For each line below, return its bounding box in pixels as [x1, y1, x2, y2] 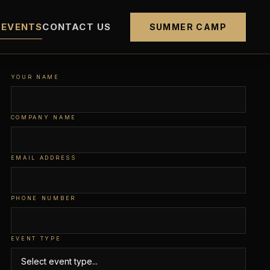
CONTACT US [42, 21, 111, 33]
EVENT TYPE [10, 235, 61, 242]
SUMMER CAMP [149, 21, 227, 32]
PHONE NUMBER [10, 195, 76, 201]
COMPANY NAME [10, 114, 77, 121]
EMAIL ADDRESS [10, 154, 77, 161]
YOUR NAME [10, 74, 60, 80]
